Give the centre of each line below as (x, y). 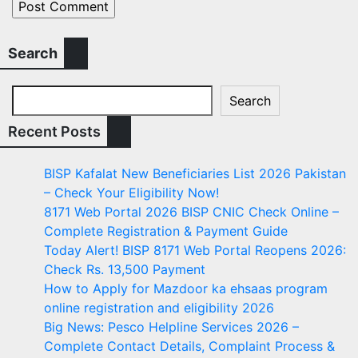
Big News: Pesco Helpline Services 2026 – (171, 326)
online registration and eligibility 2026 (159, 307)
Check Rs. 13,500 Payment (125, 269)
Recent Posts (54, 131)
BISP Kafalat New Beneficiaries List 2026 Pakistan (195, 173)
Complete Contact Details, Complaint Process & (189, 346)
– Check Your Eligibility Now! (131, 192)
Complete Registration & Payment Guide (166, 231)
